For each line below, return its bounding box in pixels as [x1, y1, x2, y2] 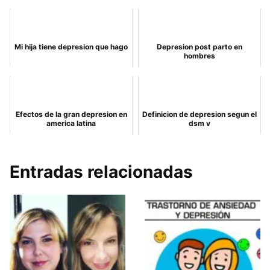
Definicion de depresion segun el [142, 110, 257, 119]
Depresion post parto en [157, 42, 242, 51]
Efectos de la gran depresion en [15, 110, 127, 119]
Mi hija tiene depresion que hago [14, 42, 128, 51]
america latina [46, 119, 96, 128]
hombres [184, 51, 215, 60]
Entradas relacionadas [10, 162, 193, 182]
